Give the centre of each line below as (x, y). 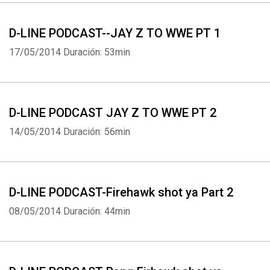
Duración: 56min (97, 132)
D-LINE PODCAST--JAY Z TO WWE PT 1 (115, 33)
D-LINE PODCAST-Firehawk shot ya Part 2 (121, 192)
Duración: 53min (97, 52)
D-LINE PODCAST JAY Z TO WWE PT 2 (113, 113)
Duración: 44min (97, 211)
